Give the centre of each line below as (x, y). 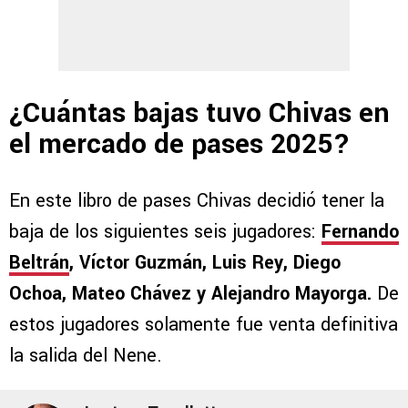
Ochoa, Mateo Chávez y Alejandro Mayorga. (190, 293)
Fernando (360, 231)
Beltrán (39, 262)
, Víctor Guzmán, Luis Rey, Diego (205, 262)
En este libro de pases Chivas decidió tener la (197, 200)
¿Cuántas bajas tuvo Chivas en (199, 114)
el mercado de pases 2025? (180, 145)
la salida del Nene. (86, 355)
